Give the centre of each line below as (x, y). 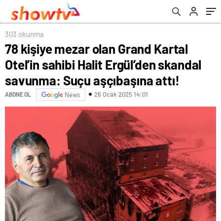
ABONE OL (18, 94)
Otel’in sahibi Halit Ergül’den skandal (103, 64)
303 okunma (24, 34)
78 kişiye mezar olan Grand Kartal (97, 48)
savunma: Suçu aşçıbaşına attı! (92, 80)
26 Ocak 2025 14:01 (121, 94)
